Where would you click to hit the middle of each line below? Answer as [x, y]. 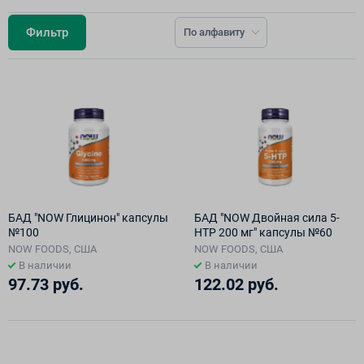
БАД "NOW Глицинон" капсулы [88, 218]
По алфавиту [214, 32]
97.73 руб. [46, 284]
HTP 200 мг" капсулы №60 [263, 232]
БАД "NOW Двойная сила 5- [267, 218]
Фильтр [47, 32]
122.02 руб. [236, 284]
